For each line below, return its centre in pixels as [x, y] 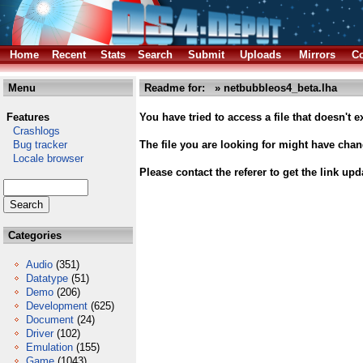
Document [50, 320]
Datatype [47, 278]
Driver [40, 333]
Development [57, 306]
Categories [33, 235]
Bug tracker [35, 145]
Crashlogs [32, 131]
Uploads [261, 55]
